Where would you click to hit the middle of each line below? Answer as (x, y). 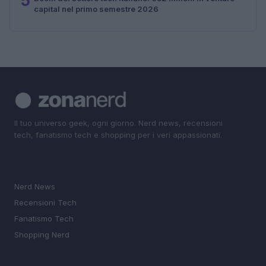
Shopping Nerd (42, 235)
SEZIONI (31, 170)
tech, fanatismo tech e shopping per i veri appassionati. (118, 134)
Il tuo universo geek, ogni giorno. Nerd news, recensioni (118, 123)
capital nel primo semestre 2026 (96, 9)
